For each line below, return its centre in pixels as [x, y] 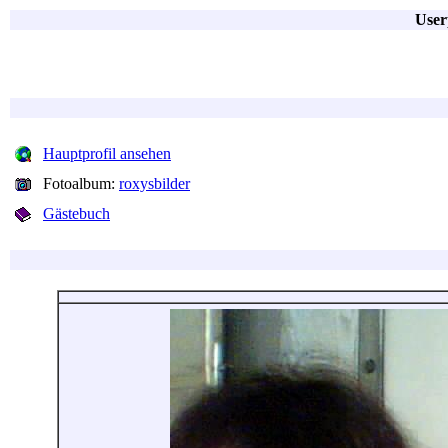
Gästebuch [76, 213]
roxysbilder [154, 183]
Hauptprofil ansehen [107, 153]
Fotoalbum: [81, 183]
